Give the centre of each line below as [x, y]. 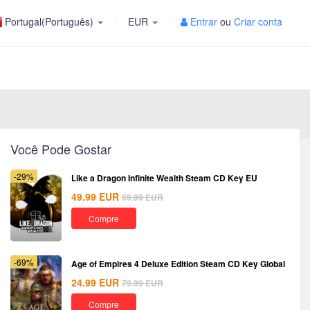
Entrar [204, 21]
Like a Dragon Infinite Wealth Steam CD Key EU [164, 178]
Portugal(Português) [49, 21]
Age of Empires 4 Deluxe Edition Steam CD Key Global [178, 264]
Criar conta [258, 21]
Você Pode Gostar [61, 149]
